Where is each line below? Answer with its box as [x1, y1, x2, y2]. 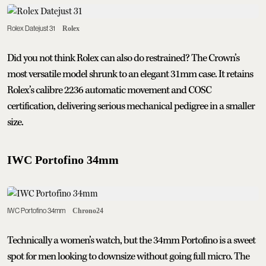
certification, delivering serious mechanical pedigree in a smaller [7, 99, 255, 113]
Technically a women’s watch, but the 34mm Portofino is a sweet [7, 233, 255, 247]
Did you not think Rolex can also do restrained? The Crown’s [7, 51, 239, 65]
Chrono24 [72, 206, 103, 215]
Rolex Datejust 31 [7, 24, 55, 33]
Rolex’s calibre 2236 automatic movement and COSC [7, 83, 211, 97]
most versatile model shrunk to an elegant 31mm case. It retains [7, 67, 253, 81]
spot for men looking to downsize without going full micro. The [7, 249, 249, 263]
